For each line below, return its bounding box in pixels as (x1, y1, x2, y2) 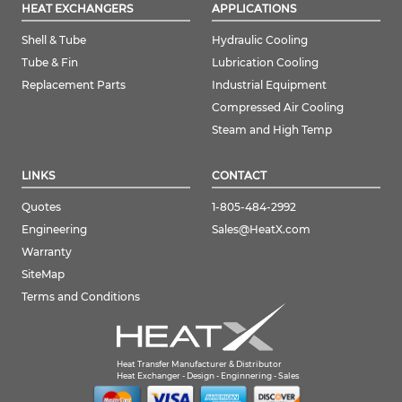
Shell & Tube (22, 33, 86, 48)
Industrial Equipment (212, 78, 327, 92)
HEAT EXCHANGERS (22, 2, 133, 16)
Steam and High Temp (212, 123, 332, 137)
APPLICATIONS (212, 2, 296, 16)
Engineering (22, 223, 87, 237)
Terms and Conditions (22, 290, 140, 304)
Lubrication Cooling (212, 56, 319, 70)
